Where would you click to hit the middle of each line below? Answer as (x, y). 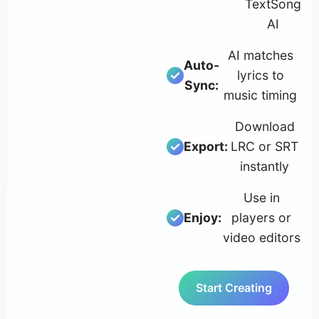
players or (261, 218)
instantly (265, 167)
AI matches (260, 56)
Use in (261, 198)
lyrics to (260, 75)
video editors (261, 238)
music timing (260, 95)
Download (265, 127)
